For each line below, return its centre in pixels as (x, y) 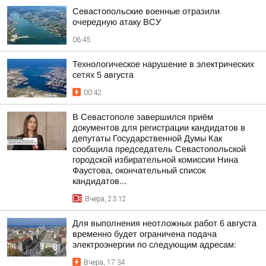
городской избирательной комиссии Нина (155, 160)
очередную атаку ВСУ (117, 22)
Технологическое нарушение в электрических (163, 64)
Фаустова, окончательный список (139, 170)
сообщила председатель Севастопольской (159, 149)
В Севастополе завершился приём (143, 117)
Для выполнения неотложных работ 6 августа (164, 223)
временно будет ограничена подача (145, 234)
